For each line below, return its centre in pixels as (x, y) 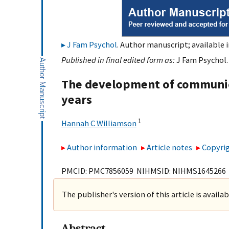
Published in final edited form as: (119, 60)
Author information (102, 147)
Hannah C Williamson (99, 123)
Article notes (170, 147)
